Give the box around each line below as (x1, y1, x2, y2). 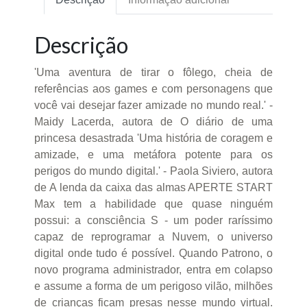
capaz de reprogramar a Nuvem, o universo (34, 231, 273, 243)
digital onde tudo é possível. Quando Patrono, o (34, 247, 273, 260)
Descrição (34, 32, 128, 59)
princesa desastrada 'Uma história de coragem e (34, 132, 273, 145)
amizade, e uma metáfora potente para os (34, 149, 273, 161)
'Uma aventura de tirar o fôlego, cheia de (34, 66, 273, 79)
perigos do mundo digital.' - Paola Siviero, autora (34, 165, 273, 177)
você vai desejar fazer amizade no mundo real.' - (34, 99, 273, 112)
